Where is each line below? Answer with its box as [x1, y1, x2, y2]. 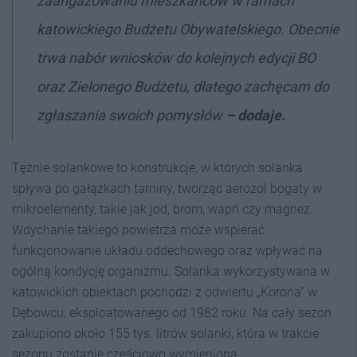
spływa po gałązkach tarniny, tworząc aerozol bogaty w [12, 181, 322, 196]
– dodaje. [226, 107, 285, 124]
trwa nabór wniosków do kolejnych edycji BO [37, 49, 316, 66]
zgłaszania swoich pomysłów [37, 107, 226, 124]
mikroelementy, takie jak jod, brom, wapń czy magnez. [12, 202, 313, 217]
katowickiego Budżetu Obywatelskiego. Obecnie [37, 21, 339, 37]
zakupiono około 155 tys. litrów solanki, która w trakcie [12, 326, 319, 341]
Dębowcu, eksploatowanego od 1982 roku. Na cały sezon [12, 305, 331, 320]
